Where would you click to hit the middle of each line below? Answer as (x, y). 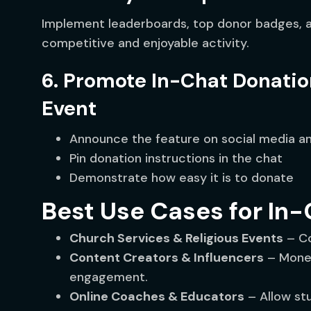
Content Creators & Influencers (167, 258)
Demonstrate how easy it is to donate (182, 178)
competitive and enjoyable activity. (145, 43)
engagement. (109, 277)
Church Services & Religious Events (176, 238)
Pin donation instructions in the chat (176, 158)
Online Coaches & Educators (157, 296)
